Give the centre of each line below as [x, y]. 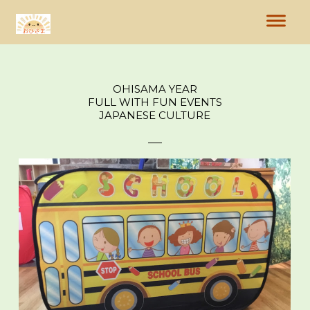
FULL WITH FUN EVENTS [155, 102]
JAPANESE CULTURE [155, 115]
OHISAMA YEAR [155, 89]
